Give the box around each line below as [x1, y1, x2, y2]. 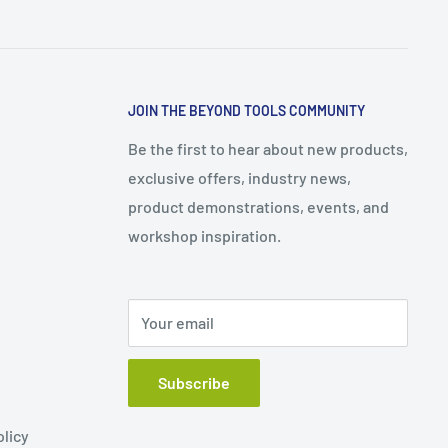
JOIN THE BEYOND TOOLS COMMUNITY [128, 102, 365, 120]
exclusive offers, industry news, [128, 168, 351, 188]
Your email [141, 313, 214, 333]
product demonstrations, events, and [128, 197, 389, 217]
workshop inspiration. [128, 226, 281, 246]
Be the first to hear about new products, [128, 139, 408, 159]
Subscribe [158, 373, 230, 393]
